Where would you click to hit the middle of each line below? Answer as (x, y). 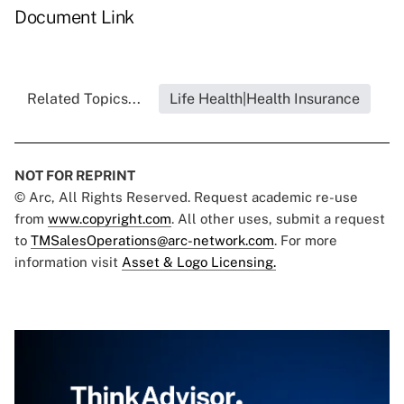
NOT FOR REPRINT (75, 176)
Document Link (74, 18)
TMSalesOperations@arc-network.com (152, 241)
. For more (306, 241)
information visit (68, 262)
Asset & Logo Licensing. (199, 262)
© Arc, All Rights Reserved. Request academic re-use (186, 197)
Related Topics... (83, 99)
